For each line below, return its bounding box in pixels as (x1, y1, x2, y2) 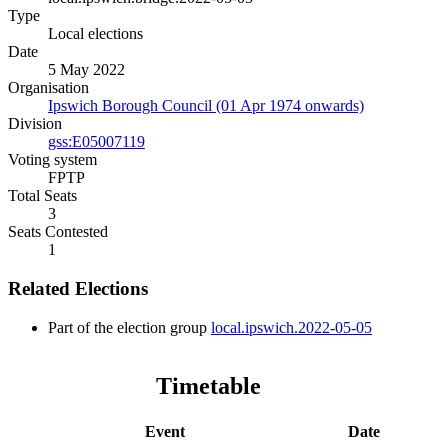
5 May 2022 (48, 61, 125, 79)
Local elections (48, 25, 143, 43)
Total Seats (8, 187, 77, 205)
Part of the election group (48, 318, 211, 336)
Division (8, 115, 62, 133)
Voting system (8, 151, 97, 169)
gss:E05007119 (48, 133, 145, 151)
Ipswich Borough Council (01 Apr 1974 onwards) (48, 97, 364, 115)
